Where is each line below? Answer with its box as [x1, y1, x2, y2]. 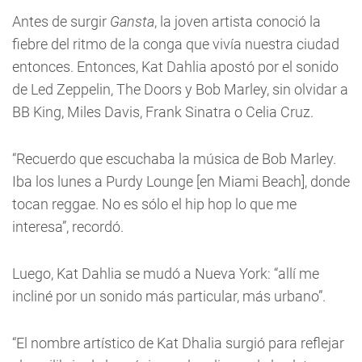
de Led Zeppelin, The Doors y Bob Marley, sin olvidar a [12, 81, 348, 99]
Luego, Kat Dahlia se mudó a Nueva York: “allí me [12, 265, 319, 283]
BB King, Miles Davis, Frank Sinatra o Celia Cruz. [12, 103, 314, 121]
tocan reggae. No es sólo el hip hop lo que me [12, 196, 297, 213]
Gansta [110, 13, 154, 31]
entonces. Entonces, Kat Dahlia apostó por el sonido [12, 58, 339, 76]
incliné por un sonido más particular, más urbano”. [12, 288, 326, 305]
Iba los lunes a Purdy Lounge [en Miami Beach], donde [12, 173, 350, 191]
